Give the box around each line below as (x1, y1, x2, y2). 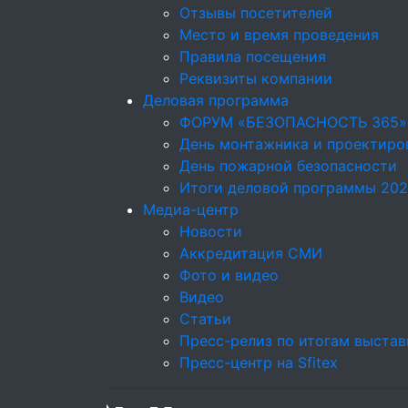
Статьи (179, 310, 231, 328)
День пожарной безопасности (179, 157, 397, 175)
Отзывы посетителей (179, 4, 332, 22)
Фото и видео (179, 266, 279, 284)
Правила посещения (179, 47, 326, 66)
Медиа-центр (143, 200, 239, 219)
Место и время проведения (179, 25, 379, 44)
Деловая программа (143, 91, 289, 109)
